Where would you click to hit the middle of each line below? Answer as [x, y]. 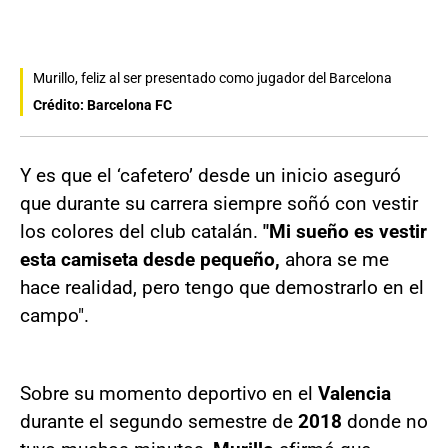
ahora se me [334, 259]
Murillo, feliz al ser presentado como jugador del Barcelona [212, 77]
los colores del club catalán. [141, 231]
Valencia [354, 393]
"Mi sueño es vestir [345, 231]
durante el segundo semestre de [159, 421]
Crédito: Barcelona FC [102, 104]
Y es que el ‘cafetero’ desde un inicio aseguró [210, 175]
